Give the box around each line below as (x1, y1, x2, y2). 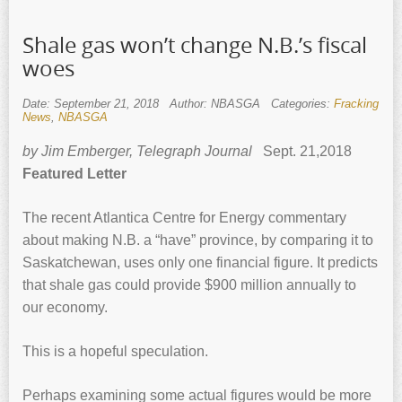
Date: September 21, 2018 (22, 97, 159, 111)
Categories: (271, 97, 334, 111)
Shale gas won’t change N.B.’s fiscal (22, 31, 367, 59)
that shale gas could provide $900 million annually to (22, 277, 356, 293)
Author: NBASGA (170, 97, 260, 111)
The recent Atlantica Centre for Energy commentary (22, 210, 346, 226)
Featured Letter (22, 166, 127, 182)
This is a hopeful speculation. (22, 344, 208, 360)
